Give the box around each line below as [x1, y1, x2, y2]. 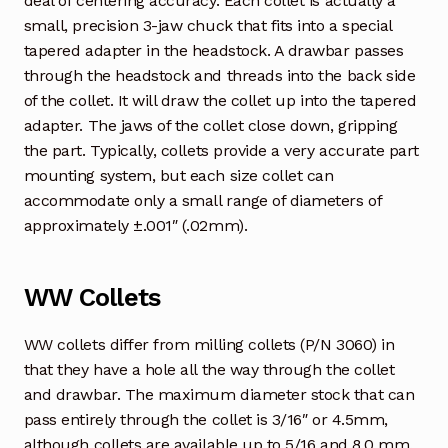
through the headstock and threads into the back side [23, 66, 416, 86]
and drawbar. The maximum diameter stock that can [23, 385, 415, 405]
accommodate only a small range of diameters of [23, 191, 382, 211]
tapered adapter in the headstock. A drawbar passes [23, 41, 404, 61]
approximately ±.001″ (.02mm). [23, 216, 248, 236]
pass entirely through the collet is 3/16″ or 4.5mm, [23, 410, 388, 430]
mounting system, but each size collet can [23, 166, 334, 186]
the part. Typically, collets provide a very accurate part [23, 141, 419, 161]
